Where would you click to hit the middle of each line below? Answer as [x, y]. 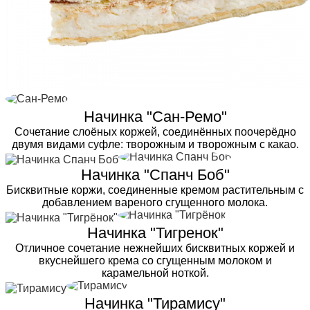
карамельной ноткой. [155, 273]
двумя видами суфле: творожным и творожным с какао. [155, 144]
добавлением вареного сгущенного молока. [155, 202]
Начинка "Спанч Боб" [155, 174]
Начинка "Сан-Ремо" [155, 116]
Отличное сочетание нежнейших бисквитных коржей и [155, 248]
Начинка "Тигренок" [155, 232]
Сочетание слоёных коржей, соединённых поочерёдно [155, 131]
